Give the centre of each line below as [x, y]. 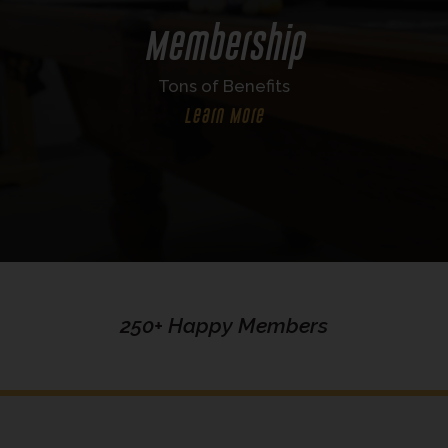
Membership [224, 46]
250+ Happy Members [224, 326]
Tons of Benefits [224, 86]
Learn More [224, 116]
